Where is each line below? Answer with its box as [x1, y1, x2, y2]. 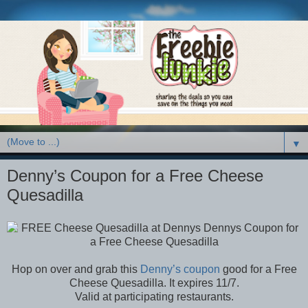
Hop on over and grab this [11, 263, 140, 276]
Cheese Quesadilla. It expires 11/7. [69, 277, 239, 289]
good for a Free [222, 263, 297, 276]
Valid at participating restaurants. [74, 291, 234, 303]
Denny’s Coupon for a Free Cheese [7, 166, 263, 186]
